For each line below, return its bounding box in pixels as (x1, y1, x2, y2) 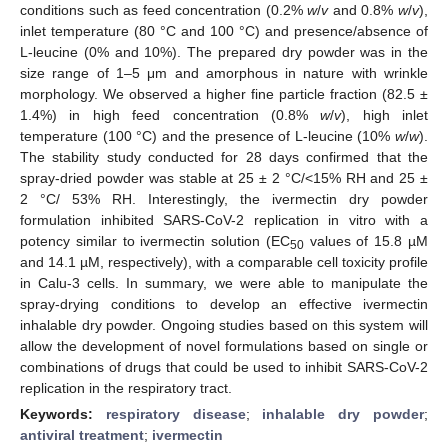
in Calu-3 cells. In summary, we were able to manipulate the (20, 274, 428, 291)
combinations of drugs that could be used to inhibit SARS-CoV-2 (20, 358, 428, 375)
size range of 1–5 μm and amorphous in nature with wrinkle (20, 64, 428, 81)
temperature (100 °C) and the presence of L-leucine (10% (20, 127, 395, 144)
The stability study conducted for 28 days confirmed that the (20, 148, 428, 165)
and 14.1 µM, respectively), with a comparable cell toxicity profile (20, 253, 428, 270)
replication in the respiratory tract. (20, 379, 232, 396)
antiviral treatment (20, 426, 144, 443)
